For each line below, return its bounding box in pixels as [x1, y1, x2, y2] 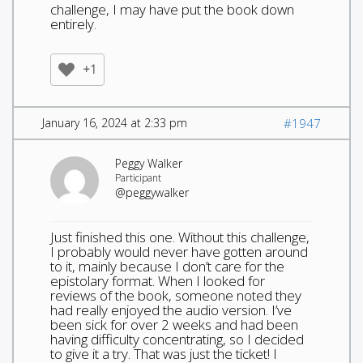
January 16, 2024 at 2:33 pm [42, 114, 187, 130]
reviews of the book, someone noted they [50, 285, 301, 305]
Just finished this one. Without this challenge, [50, 227, 310, 246]
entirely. [50, 14, 96, 33]
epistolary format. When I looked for [50, 271, 265, 290]
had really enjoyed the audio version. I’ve [50, 300, 292, 319]
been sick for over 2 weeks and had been [50, 314, 298, 334]
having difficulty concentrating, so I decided [50, 329, 304, 348]
